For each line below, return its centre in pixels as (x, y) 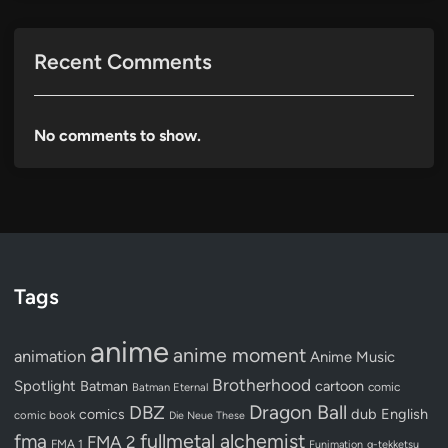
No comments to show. (117, 135)
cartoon (339, 385)
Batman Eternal (170, 386)
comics (102, 414)
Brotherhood (261, 384)
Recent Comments (123, 61)
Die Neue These (207, 415)
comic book (44, 414)
